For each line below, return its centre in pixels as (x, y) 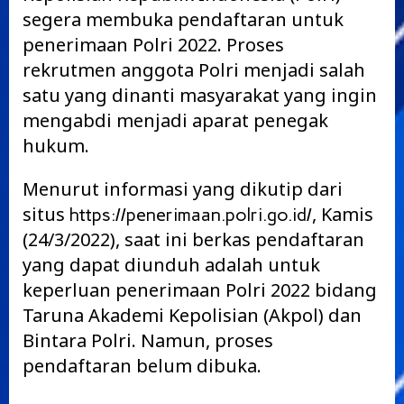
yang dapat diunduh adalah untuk (171, 265)
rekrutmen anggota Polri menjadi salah (194, 70)
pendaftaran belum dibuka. (142, 366)
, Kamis (343, 214)
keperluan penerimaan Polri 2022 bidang (200, 290)
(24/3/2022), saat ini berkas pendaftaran (193, 239)
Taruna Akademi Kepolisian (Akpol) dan (192, 315)
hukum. (56, 146)
